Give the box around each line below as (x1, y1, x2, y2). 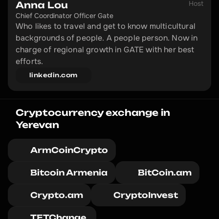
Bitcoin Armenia (30, 168, 108, 177)
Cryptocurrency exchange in (16, 107, 170, 118)
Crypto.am (30, 190, 83, 200)
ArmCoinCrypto (30, 145, 108, 155)
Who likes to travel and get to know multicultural (16, 21, 196, 31)
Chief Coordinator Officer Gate (16, 11, 113, 20)
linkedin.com (29, 71, 78, 79)
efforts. (16, 56, 44, 66)
